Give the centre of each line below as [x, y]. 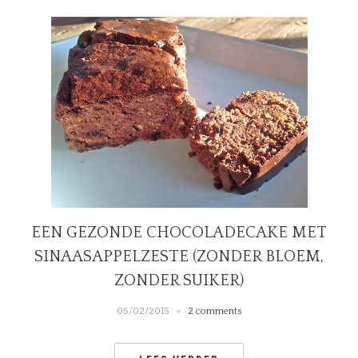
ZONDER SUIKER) [179, 281]
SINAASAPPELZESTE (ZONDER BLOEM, [179, 257]
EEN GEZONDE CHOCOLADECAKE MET [179, 233]
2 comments [215, 312]
